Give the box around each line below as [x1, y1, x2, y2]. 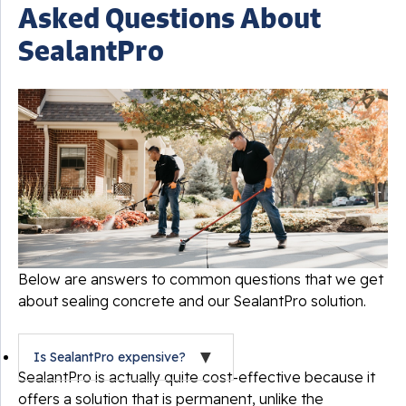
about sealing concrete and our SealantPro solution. [18, 292, 366, 311]
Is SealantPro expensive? [34, 349, 186, 366]
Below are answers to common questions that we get [18, 270, 383, 289]
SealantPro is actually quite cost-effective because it [18, 368, 375, 387]
